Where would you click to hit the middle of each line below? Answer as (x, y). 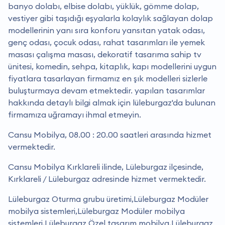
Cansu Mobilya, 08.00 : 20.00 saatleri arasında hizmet (110, 135)
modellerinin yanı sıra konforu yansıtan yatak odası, (106, 30)
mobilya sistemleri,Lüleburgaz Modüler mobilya (96, 211)
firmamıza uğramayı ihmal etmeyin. (75, 115)
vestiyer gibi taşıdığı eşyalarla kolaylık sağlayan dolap (110, 18)
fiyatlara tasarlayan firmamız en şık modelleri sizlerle (108, 79)
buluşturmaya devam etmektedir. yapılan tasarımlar (106, 91)
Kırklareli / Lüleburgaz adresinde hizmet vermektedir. (107, 179)
